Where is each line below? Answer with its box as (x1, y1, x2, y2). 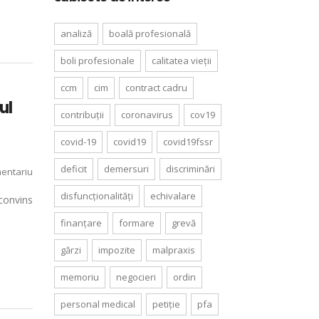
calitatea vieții (152, 54, 211, 67)
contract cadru (125, 81, 187, 94)
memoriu (61, 271, 99, 283)
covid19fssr (163, 135, 213, 148)
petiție (152, 298, 180, 310)
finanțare (61, 216, 102, 229)
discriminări (166, 162, 215, 175)
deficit (61, 162, 87, 175)
